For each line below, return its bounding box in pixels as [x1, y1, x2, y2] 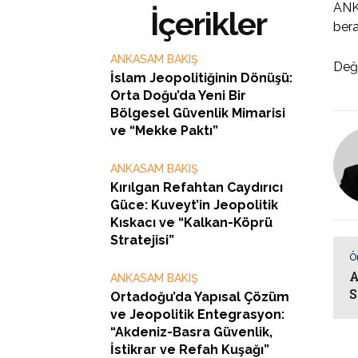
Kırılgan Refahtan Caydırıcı [110, 180, 283, 195]
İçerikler [150, 5, 267, 42]
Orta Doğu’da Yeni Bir [110, 88, 246, 103]
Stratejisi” [110, 233, 174, 248]
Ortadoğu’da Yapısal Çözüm [110, 289, 289, 304]
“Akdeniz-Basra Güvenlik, [110, 324, 272, 340]
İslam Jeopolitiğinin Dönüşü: [110, 70, 292, 86]
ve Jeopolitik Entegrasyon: [110, 307, 284, 322]
